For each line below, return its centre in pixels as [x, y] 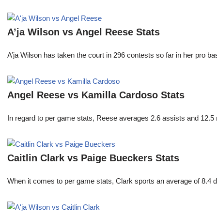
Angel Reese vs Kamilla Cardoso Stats [96, 95]
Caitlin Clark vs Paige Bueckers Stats [93, 158]
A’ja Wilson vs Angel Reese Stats [84, 32]
